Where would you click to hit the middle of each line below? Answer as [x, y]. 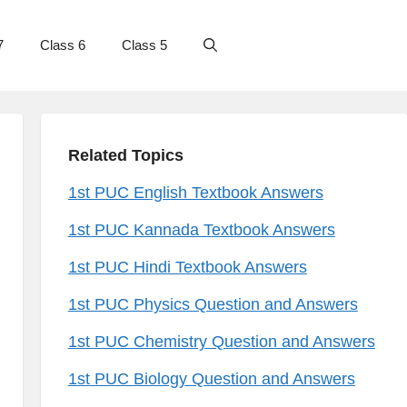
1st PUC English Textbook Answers [195, 193]
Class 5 [144, 45]
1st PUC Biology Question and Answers [211, 379]
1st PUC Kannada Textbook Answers [201, 230]
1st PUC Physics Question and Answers [213, 304]
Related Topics [125, 155]
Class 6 [63, 45]
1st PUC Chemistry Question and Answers [221, 342]
